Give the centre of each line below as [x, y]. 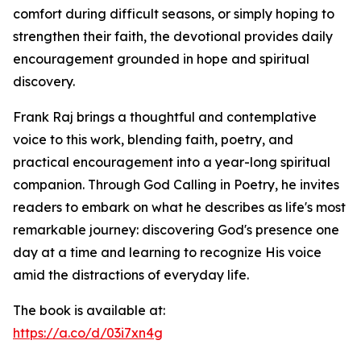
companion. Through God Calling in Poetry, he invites [176, 185]
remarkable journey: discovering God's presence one [176, 230]
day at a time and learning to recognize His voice [167, 253]
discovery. [44, 82]
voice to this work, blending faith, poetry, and [153, 140]
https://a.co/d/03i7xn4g [88, 333]
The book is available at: [89, 311]
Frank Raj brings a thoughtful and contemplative [165, 117]
